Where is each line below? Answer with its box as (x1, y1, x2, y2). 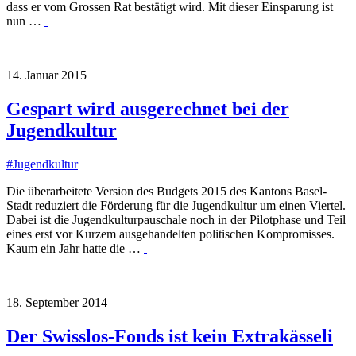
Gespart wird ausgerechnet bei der (6, 99, 289, 120)
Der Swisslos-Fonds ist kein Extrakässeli (6, 326, 333, 347)
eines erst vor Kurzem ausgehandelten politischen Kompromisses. (6, 227, 335, 242)
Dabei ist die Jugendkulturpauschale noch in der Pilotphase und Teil (6, 213, 346, 227)
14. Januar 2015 (6, 68, 87, 83)
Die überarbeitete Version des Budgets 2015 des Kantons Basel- (6, 184, 327, 199)
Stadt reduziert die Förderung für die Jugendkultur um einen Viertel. (6, 199, 346, 213)
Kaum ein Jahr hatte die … (6, 242, 144, 256)
